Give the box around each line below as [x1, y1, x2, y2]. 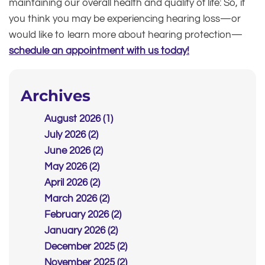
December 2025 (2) [44, 241, 127, 253]
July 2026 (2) [44, 130, 98, 141]
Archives [21, 86, 91, 106]
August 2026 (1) [44, 114, 113, 125]
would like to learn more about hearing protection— [9, 30, 243, 41]
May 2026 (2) [44, 161, 99, 173]
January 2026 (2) [44, 225, 118, 237]
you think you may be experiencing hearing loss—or [9, 14, 241, 25]
